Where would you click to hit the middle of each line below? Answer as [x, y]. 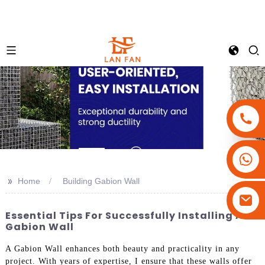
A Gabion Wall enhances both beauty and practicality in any [122, 248]
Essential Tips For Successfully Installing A [124, 216]
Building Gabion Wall [101, 181]
